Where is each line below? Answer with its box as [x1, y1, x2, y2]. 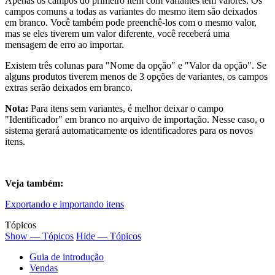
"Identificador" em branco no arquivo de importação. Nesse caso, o [5, 114, 265, 125]
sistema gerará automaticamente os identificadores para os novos [5, 125, 253, 136]
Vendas [29, 262, 58, 273]
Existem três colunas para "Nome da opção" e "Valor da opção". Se [5, 60, 266, 71]
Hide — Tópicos [76, 230, 141, 241]
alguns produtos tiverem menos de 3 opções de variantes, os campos [5, 71, 268, 82]
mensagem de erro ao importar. [5, 39, 124, 50]
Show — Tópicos [5, 230, 74, 241]
